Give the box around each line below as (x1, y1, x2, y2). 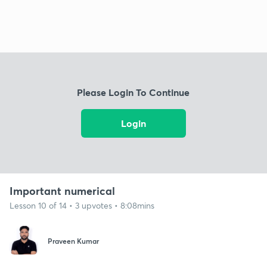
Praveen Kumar (48, 236, 99, 246)
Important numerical (10, 183, 115, 198)
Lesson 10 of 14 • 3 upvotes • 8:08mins (10, 199, 154, 211)
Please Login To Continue (77, 86, 190, 99)
